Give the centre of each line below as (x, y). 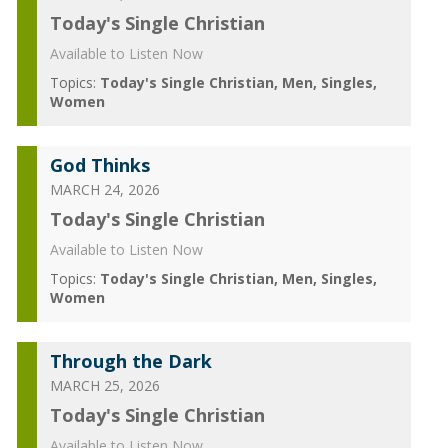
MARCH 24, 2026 (104, 189)
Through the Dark (130, 361)
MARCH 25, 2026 (104, 385)
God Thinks (99, 165)
